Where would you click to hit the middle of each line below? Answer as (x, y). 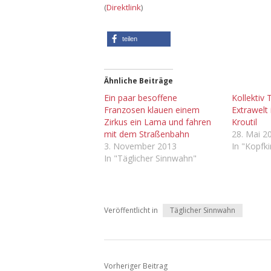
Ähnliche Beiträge (139, 80)
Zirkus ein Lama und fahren (158, 122)
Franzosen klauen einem (152, 109)
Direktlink (124, 7)
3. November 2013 (140, 146)
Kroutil (245, 122)
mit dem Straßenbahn (147, 134)
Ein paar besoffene (141, 97)
